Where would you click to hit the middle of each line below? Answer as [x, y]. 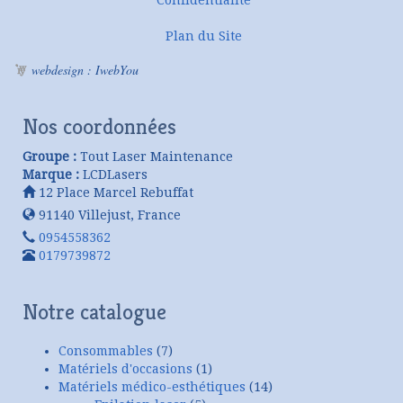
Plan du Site [203, 36]
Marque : [51, 174]
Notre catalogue [94, 312]
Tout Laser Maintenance [157, 156]
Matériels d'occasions [125, 368]
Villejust [104, 215]
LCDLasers [115, 174]
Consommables [106, 350]
